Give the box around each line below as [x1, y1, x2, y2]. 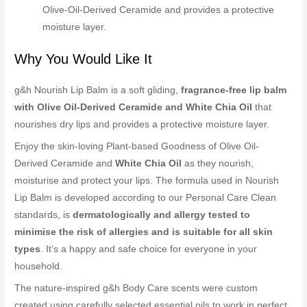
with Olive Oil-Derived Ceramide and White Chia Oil [14, 101, 253, 112]
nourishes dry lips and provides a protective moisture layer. [14, 119, 270, 130]
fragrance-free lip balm [181, 84, 287, 95]
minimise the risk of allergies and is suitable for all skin [14, 226, 273, 237]
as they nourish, [182, 158, 254, 169]
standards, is [14, 209, 73, 220]
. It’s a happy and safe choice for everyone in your [40, 243, 258, 254]
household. [14, 260, 63, 271]
